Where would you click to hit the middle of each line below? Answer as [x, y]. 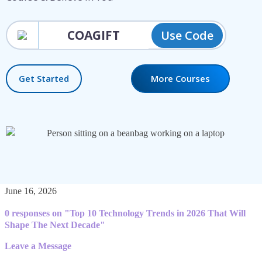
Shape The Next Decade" [55, 225]
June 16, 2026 [31, 191]
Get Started [44, 79]
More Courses [180, 79]
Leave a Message [38, 246]
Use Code [187, 35]
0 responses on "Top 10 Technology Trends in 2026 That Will [125, 213]
